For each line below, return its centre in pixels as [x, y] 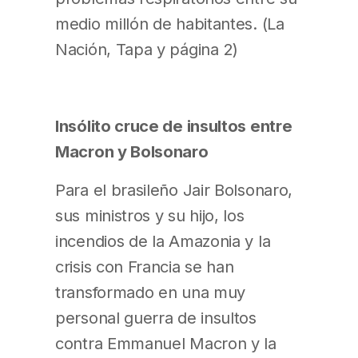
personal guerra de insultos [156, 318]
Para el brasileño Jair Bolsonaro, [174, 190]
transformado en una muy [151, 292]
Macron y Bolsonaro [132, 152]
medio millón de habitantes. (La [170, 24]
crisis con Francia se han [145, 267]
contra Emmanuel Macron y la [166, 344]
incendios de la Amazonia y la [163, 241]
